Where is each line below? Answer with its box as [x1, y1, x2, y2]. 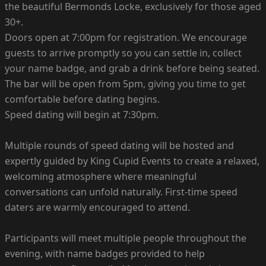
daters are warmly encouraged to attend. [5, 200, 190, 214]
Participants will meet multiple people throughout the [5, 231, 246, 245]
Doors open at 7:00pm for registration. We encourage [5, 30, 247, 44]
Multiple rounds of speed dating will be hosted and [5, 138, 234, 152]
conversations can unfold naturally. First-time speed [5, 185, 237, 198]
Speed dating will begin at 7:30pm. [5, 107, 159, 121]
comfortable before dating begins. [5, 92, 160, 106]
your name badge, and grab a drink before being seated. [5, 61, 259, 75]
